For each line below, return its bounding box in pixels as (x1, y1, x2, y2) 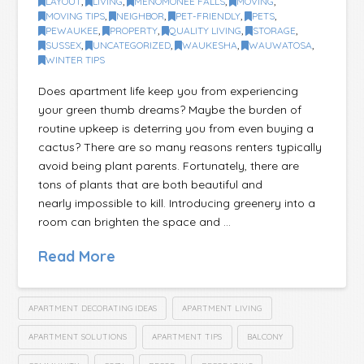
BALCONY (247, 331, 284, 343)
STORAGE (253, 24, 297, 37)
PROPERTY (110, 24, 158, 37)
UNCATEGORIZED (93, 39, 171, 52)
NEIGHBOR (116, 10, 165, 23)
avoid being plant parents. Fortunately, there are (38, 158, 300, 173)
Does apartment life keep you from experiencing (38, 83, 299, 98)
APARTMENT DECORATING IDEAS (28, 302, 157, 314)
